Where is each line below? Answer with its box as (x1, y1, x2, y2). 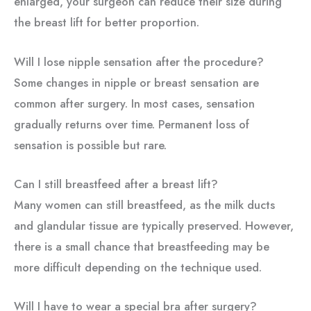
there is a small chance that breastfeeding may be (14, 237, 269, 255)
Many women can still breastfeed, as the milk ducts (14, 196, 275, 213)
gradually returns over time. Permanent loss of (14, 115, 249, 133)
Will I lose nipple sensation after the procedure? (14, 53, 264, 70)
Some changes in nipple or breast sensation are (14, 74, 259, 91)
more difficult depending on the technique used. (14, 258, 262, 276)
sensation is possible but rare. (14, 136, 167, 153)
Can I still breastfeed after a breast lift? (14, 175, 218, 192)
